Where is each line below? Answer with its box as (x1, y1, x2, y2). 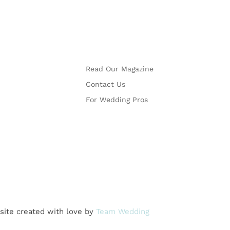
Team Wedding (96, 207, 150, 217)
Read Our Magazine (86, 65, 154, 73)
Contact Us (86, 80, 126, 89)
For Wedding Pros (86, 95, 148, 104)
